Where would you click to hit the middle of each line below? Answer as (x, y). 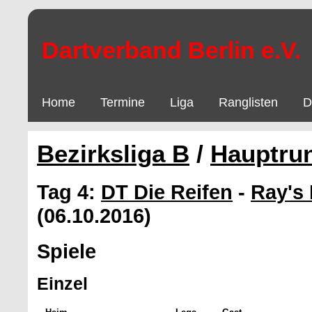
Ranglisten (248, 102)
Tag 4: (69, 192)
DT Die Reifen (167, 192)
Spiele (67, 251)
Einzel (62, 283)
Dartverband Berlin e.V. (171, 50)
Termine (123, 102)
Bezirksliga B (113, 154)
